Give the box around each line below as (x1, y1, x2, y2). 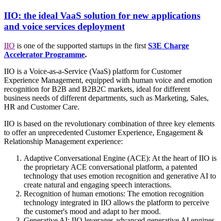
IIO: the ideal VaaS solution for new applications (4, 10, 200, 21)
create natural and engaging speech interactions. (24, 180, 172, 189)
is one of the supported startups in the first (15, 41, 146, 50)
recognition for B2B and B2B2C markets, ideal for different (4, 84, 190, 93)
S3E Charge (148, 41, 189, 50)
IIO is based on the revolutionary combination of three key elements (4, 119, 215, 128)
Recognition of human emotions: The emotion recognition (24, 189, 204, 198)
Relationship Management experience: (4, 137, 123, 146)
